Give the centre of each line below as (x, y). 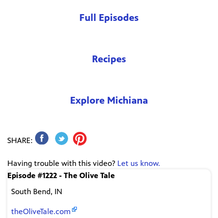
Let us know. (139, 163)
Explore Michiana (109, 100)
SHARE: (20, 141)
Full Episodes (109, 18)
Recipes (109, 59)
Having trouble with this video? (62, 163)
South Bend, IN (37, 192)
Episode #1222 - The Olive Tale (61, 176)
